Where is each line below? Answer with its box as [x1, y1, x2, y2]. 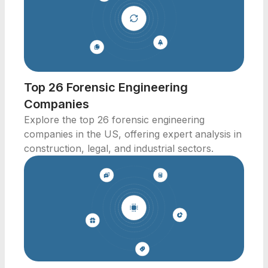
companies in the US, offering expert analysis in [24, 128, 242, 141]
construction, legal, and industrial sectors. [24, 142, 214, 155]
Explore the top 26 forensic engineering [24, 114, 205, 126]
